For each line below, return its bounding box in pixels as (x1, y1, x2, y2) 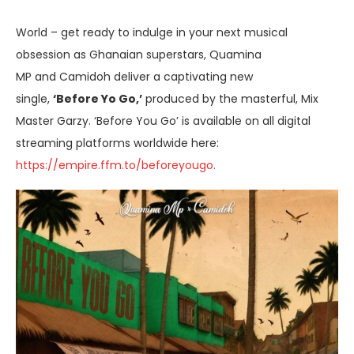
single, (16, 90, 53, 107)
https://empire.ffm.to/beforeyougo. (16, 156, 216, 173)
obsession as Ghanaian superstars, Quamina (16, 46, 262, 62)
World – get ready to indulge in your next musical (16, 24, 288, 40)
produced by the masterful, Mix (142, 90, 318, 107)
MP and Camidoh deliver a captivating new (16, 68, 253, 85)
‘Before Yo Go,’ (53, 90, 142, 107)
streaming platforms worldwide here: (16, 134, 219, 151)
